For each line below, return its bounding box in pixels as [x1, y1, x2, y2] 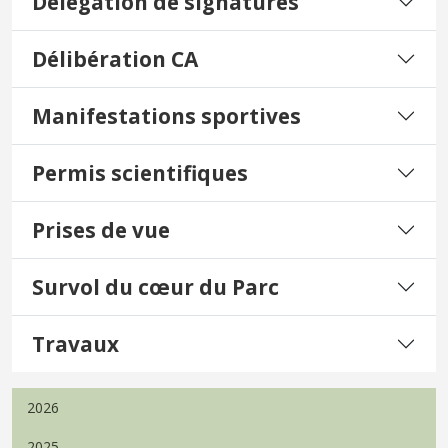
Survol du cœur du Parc [32, 272, 279, 301]
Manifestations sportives [32, 101, 301, 130]
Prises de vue [32, 215, 170, 244]
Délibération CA [32, 44, 198, 73]
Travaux [32, 329, 119, 358]
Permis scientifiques [32, 158, 248, 187]
